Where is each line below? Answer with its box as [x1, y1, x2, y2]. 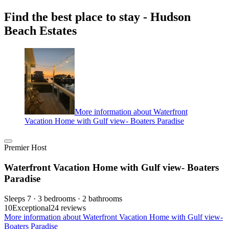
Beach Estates [4, 24, 77, 38]
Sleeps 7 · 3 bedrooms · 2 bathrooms [4, 194, 122, 203]
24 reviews [51, 203, 86, 212]
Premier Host [4, 143, 47, 152]
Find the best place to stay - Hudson [4, 10, 191, 24]
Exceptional [12, 203, 51, 212]
